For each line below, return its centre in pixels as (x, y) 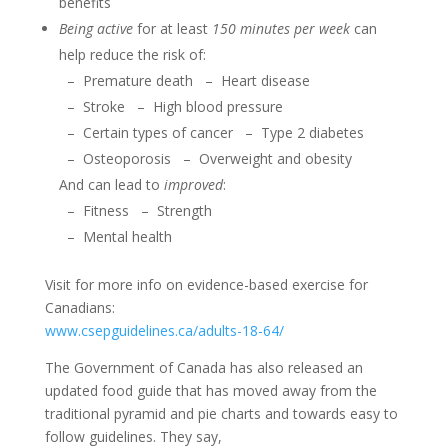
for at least (172, 29)
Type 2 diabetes (312, 133)
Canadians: (79, 308)
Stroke (105, 107)
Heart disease (265, 81)
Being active (95, 29)
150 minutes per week (280, 29)
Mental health (127, 237)
